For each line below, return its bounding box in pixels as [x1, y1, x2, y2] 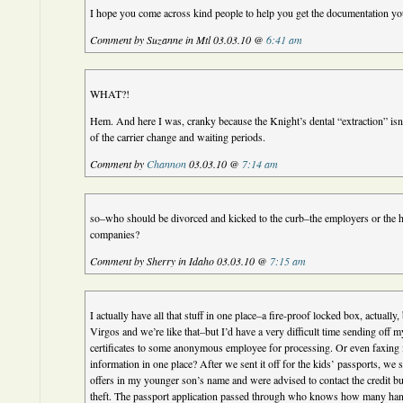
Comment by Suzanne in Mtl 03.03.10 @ [90, 32, 267, 47]
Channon [147, 157, 187, 171]
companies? [90, 227, 140, 241]
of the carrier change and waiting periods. [90, 130, 266, 144]
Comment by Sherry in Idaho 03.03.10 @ [90, 254, 271, 268]
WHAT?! [90, 86, 130, 101]
